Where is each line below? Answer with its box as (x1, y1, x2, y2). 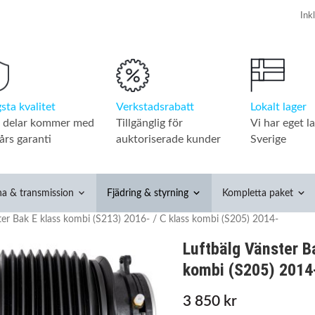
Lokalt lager (250, 101, 307, 112)
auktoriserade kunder (115, 133, 221, 145)
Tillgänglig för (115, 117, 183, 129)
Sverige (250, 133, 287, 145)
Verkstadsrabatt (115, 101, 194, 112)
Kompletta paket (222, 187, 294, 198)
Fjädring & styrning (107, 187, 189, 198)
